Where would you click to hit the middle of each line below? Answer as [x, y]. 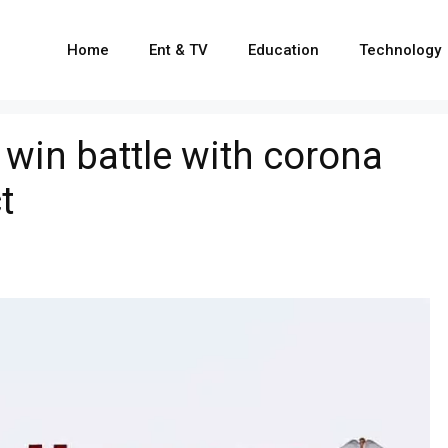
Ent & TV [178, 50]
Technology [400, 50]
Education [283, 50]
